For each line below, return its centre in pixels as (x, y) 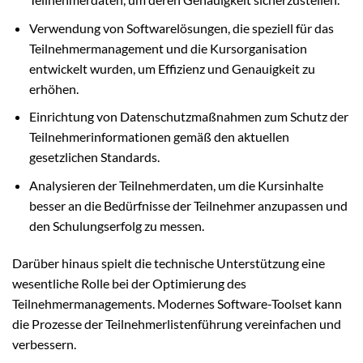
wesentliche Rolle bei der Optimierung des (129, 283)
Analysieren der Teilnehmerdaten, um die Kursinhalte (176, 185)
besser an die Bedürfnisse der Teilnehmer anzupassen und (188, 205)
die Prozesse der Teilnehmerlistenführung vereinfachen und (177, 323)
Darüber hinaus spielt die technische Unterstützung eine (169, 263)
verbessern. (44, 344)
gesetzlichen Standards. (94, 157)
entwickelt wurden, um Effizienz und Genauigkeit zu (172, 68)
